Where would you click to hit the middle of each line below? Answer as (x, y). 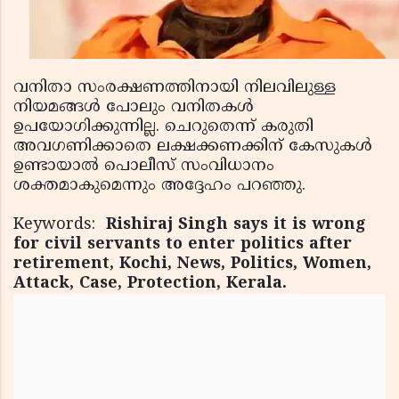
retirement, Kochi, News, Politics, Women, (192, 264)
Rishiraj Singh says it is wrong (236, 224)
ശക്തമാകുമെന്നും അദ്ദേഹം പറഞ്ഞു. (159, 185)
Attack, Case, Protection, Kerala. (150, 283)
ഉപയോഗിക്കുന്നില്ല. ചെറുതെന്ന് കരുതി (163, 126)
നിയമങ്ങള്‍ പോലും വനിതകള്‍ (134, 107)
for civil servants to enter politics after (183, 244)
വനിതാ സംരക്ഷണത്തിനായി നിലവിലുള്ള (175, 87)
